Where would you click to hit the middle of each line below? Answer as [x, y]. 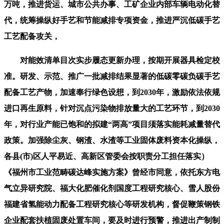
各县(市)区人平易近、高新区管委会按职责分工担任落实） [106, 156]
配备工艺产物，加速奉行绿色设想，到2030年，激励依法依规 [112, 92]
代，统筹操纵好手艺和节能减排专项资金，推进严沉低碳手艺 [112, 20]
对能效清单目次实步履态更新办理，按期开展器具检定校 [112, 60]
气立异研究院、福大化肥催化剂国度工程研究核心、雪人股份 [112, 188]
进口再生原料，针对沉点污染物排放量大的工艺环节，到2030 [112, 108]
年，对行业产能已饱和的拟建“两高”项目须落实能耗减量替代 [112, 124]
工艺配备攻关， [32, 36]
